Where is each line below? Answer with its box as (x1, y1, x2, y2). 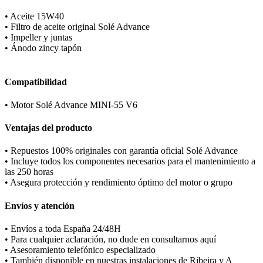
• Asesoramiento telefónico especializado (5, 244, 156, 255)
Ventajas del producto (5, 123, 92, 133)
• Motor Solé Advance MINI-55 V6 (5, 99, 137, 110)
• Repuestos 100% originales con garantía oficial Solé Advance (5, 146, 238, 156)
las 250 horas (5, 167, 53, 177)
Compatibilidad (5, 76, 67, 87)
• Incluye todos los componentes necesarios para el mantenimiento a (5, 156, 255, 167)
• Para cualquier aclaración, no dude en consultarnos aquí (5, 234, 216, 244)
